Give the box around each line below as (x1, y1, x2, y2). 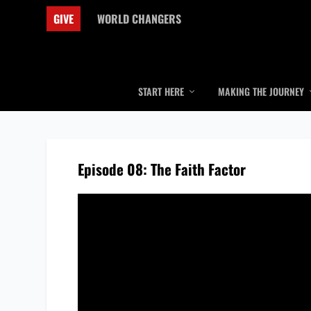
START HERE (137, 84, 184, 99)
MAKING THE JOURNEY (217, 84, 304, 99)
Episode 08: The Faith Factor (77, 158, 246, 180)
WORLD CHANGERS (97, 10, 182, 27)
